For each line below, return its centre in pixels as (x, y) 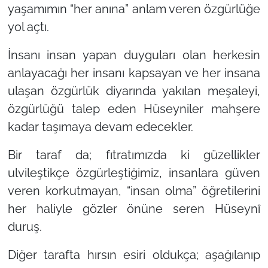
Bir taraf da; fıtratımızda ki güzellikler (134, 155)
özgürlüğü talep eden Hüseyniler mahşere (134, 109)
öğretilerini (229, 191)
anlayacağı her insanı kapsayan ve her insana (134, 73)
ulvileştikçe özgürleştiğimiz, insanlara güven (134, 173)
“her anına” (100, 9)
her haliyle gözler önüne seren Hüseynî (134, 209)
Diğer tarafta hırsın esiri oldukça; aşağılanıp (134, 255)
